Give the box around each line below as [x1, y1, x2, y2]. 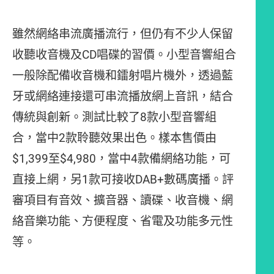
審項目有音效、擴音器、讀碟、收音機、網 [12, 192, 233, 209]
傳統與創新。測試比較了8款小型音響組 [12, 109, 217, 125]
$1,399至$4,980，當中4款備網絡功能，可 [12, 150, 231, 167]
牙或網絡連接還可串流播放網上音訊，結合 [12, 88, 233, 105]
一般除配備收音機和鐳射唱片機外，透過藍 [12, 67, 233, 84]
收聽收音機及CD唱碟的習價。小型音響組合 [12, 46, 236, 63]
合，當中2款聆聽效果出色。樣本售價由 [12, 130, 217, 146]
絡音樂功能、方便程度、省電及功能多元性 [12, 213, 233, 229]
